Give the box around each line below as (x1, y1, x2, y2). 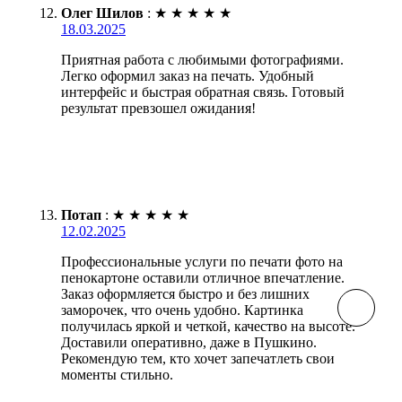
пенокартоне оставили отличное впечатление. (61, 269, 345, 285)
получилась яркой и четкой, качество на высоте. (61, 318, 355, 334)
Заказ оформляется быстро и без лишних (61, 285, 310, 301)
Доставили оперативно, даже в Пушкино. (61, 334, 317, 350)
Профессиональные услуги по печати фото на (61, 253, 343, 269)
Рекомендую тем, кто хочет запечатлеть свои (61, 350, 335, 366)
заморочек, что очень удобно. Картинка (61, 301, 303, 318)
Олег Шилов (61, 4, 144, 21)
